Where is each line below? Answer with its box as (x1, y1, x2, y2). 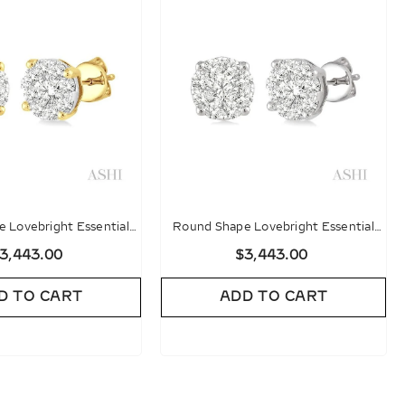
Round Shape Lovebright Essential (173, 220, 374, 233)
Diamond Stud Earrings (206, 240, 341, 253)
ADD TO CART (219, 288, 328, 305)
